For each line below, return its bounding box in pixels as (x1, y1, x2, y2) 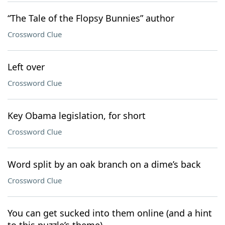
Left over (8, 61, 45, 73)
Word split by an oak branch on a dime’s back (8, 158, 201, 170)
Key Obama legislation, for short (8, 109, 146, 122)
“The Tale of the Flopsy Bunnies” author (8, 12, 174, 24)
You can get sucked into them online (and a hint (8, 207, 212, 219)
